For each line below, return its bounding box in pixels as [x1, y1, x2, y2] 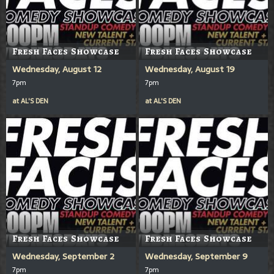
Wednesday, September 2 [12, 249, 114, 263]
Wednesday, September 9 [144, 249, 248, 263]
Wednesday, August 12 [12, 62, 102, 76]
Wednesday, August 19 [144, 62, 235, 76]
